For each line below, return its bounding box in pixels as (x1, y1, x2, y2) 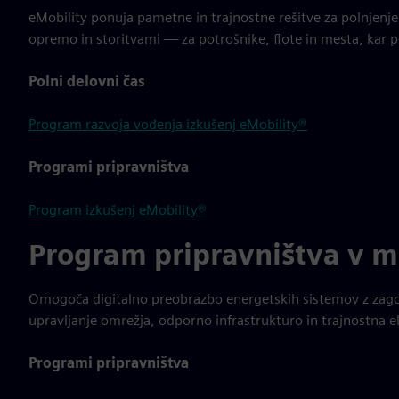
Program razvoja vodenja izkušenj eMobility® (28, 116, 307, 133)
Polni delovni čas (28, 73, 145, 90)
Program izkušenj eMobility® (28, 201, 207, 218)
